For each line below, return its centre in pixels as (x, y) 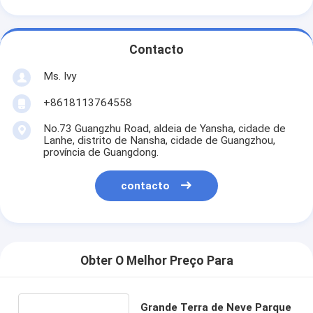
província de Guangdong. (101, 152)
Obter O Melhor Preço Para (156, 261)
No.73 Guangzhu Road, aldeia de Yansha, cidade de (164, 128)
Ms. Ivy (59, 76)
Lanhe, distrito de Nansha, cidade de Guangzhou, (159, 140)
